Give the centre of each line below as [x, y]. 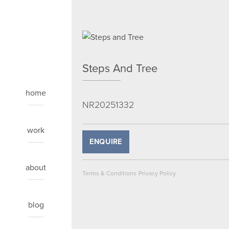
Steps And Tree [120, 68]
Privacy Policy [157, 173]
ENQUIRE [106, 142]
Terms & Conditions [109, 173]
